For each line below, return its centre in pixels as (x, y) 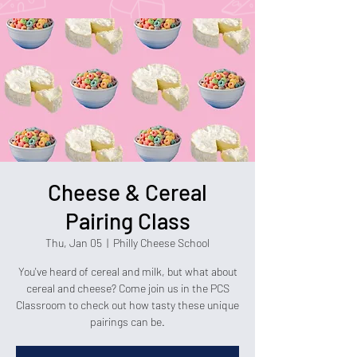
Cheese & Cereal (127, 192)
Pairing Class (127, 221)
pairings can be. (127, 322)
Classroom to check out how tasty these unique (127, 305)
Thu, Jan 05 (74, 243)
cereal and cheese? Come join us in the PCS (127, 288)
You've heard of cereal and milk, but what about (127, 271)
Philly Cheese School (161, 243)
